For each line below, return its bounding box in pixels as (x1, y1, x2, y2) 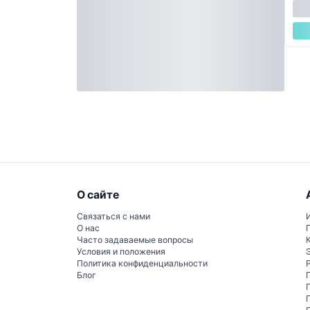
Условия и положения (77, 246, 165, 258)
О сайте (77, 186, 119, 203)
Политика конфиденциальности (77, 257, 208, 270)
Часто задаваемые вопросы (77, 234, 193, 246)
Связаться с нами (77, 210, 150, 223)
